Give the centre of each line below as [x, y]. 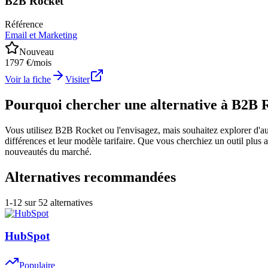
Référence [24, 25]
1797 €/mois [28, 63]
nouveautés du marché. [48, 151]
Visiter [77, 80]
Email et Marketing [41, 35]
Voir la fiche [28, 80]
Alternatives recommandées [90, 177]
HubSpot [27, 236]
